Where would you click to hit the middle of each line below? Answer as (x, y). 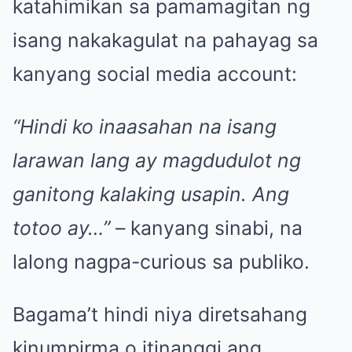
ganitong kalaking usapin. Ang (151, 194)
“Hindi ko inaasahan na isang (145, 127)
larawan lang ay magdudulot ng (157, 161)
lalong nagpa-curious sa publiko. (161, 262)
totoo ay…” (61, 228)
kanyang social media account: (155, 74)
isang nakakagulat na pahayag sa (165, 40)
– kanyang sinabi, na (206, 228)
